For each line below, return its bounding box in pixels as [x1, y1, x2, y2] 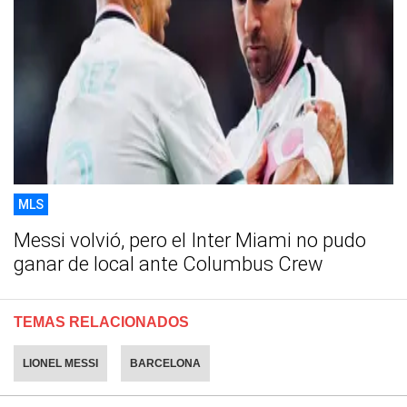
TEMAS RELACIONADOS [14, 314, 189, 331]
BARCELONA [130, 357, 201, 371]
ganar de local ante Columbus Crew [14, 253, 323, 276]
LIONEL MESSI [23, 357, 98, 371]
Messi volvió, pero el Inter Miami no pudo [14, 229, 366, 253]
